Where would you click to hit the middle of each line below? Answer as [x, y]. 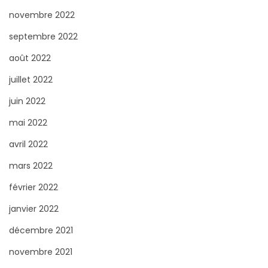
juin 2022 [27, 101]
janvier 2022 [34, 209]
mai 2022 [28, 123]
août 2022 [30, 58]
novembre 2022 [42, 15]
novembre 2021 [41, 252]
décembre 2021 [41, 231]
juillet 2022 [31, 80]
